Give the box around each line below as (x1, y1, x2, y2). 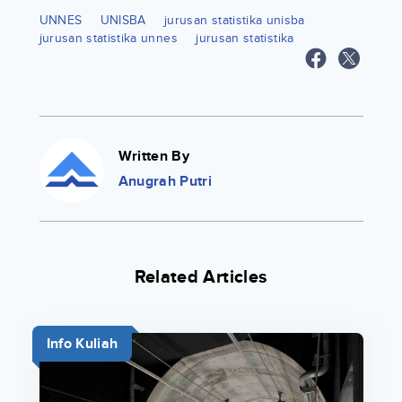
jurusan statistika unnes (39, 31, 178, 47)
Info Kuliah (46, 335, 118, 354)
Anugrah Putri (118, 172, 213, 191)
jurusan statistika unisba (164, 13, 305, 29)
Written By (118, 147, 189, 166)
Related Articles (134, 267, 268, 289)
